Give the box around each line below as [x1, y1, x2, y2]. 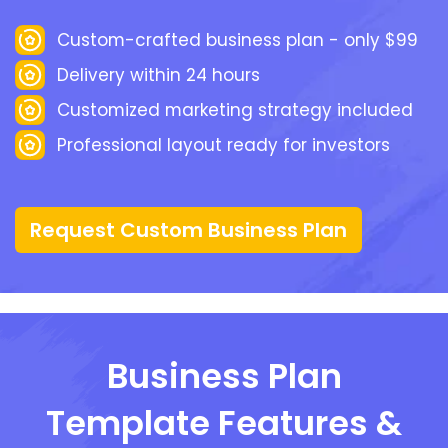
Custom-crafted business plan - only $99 [57, 27, 418, 52]
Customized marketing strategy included [57, 97, 413, 122]
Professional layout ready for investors [57, 132, 390, 157]
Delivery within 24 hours [57, 62, 260, 87]
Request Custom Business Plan [30, 216, 347, 245]
